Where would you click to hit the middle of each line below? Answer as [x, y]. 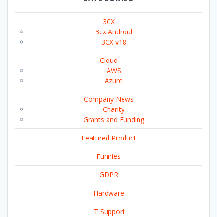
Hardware [108, 193]
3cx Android [114, 31]
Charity [114, 109]
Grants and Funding [114, 119]
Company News [108, 99]
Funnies [108, 156]
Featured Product [108, 138]
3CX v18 [114, 42]
